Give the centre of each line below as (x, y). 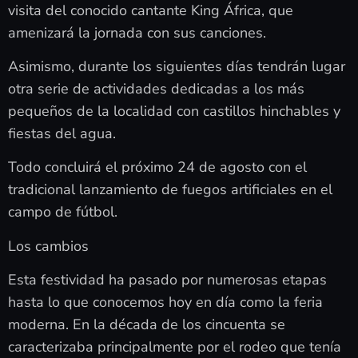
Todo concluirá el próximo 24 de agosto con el (157, 167)
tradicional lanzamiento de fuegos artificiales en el (170, 190)
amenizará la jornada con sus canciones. (137, 32)
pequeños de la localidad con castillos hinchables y (174, 111)
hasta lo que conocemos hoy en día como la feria (165, 302)
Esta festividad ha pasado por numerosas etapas (167, 280)
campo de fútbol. (63, 212)
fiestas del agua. (62, 134)
